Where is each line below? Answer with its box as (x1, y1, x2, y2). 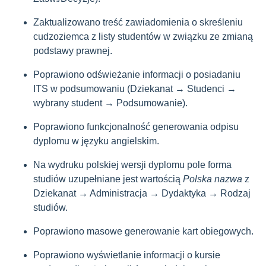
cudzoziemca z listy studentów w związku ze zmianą (33, 31, 253, 42)
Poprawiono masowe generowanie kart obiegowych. (33, 226, 254, 236)
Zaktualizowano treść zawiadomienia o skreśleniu (33, 17, 243, 27)
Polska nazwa (183, 174, 242, 184)
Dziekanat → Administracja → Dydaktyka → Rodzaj (33, 188, 251, 198)
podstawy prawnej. (33, 46, 112, 56)
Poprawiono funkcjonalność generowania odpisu (33, 122, 239, 132)
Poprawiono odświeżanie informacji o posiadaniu (33, 69, 240, 80)
